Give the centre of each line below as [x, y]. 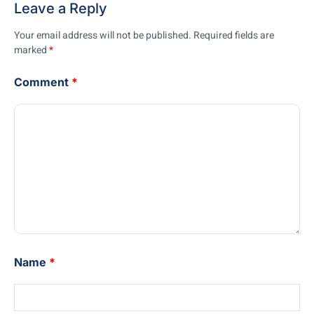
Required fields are [234, 36]
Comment [43, 82]
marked [32, 50]
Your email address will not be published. [103, 36]
